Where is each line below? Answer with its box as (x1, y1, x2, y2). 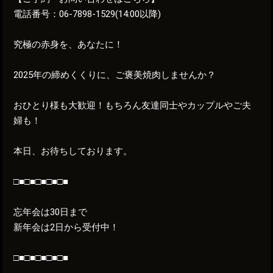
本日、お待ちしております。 (13, 145, 133, 157)
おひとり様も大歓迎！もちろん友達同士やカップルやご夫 (13, 99, 252, 111)
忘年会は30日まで (13, 206, 88, 218)
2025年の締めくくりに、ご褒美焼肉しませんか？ (13, 69, 216, 80)
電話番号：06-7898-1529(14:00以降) (13, 8, 161, 19)
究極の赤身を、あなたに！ (13, 38, 124, 50)
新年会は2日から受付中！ (13, 221, 119, 233)
